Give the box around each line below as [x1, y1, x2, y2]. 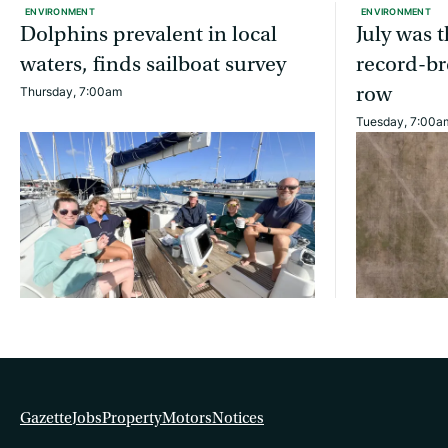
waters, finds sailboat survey [20, 52, 286, 78]
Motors [162, 408, 212, 427]
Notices [212, 408, 264, 427]
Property [102, 408, 162, 427]
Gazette [20, 408, 72, 427]
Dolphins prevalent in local [20, 22, 277, 48]
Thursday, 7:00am [20, 83, 122, 101]
